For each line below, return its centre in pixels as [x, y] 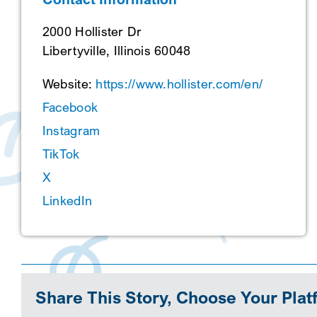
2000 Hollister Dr [92, 32]
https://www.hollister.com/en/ [179, 84]
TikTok [61, 154]
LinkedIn [67, 201]
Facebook [70, 108]
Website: [69, 84]
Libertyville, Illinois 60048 [116, 51]
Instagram [71, 131]
